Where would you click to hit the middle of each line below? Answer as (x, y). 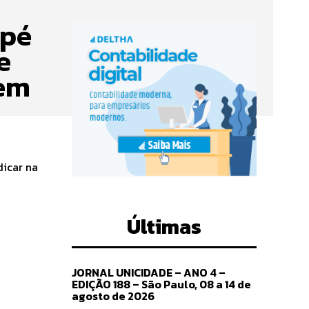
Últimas (164, 226)
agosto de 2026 (113, 296)
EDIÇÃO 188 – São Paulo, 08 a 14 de (161, 284)
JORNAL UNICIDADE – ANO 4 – (149, 272)
